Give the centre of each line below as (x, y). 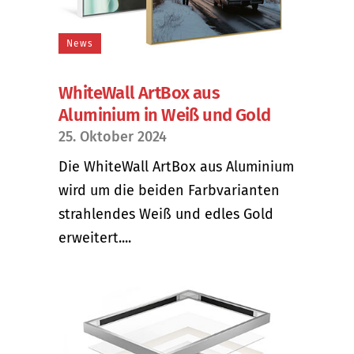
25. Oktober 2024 (113, 136)
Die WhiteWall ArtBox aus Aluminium (176, 166)
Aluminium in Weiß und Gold (165, 115)
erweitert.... (95, 237)
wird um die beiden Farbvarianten (169, 190)
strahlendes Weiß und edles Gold (166, 214)
